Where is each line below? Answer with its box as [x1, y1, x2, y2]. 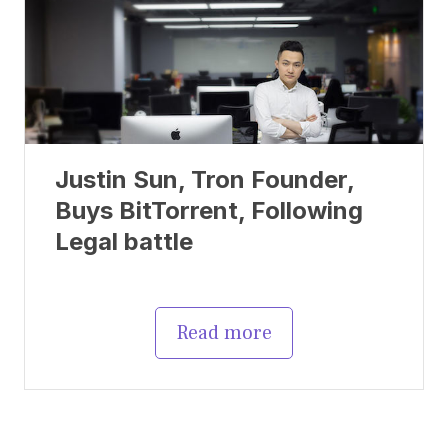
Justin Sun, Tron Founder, [55, 164, 354, 194]
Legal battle [55, 226, 193, 256]
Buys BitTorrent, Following [55, 195, 363, 225]
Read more [176, 319, 272, 346]
